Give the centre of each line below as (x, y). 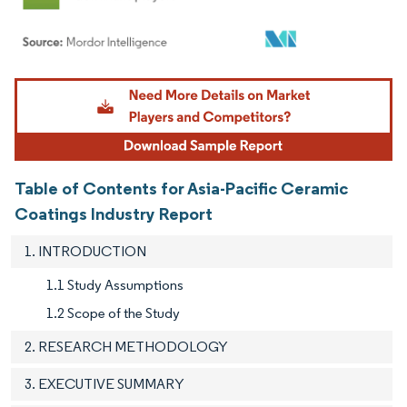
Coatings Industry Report (114, 214)
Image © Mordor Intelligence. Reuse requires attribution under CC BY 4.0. (193, 80)
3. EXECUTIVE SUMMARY (104, 384)
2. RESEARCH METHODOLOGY (126, 347)
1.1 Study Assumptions (115, 285)
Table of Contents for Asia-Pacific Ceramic (181, 189)
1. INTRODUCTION (85, 252)
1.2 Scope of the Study (113, 313)
